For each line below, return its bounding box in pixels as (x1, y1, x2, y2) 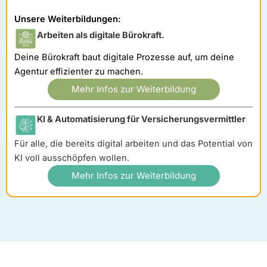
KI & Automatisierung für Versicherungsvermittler (37, 114, 246, 125)
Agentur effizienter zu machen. (14, 66, 143, 77)
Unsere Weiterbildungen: (14, 14, 121, 25)
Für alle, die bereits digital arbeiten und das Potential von (14, 138, 253, 150)
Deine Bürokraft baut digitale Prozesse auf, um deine (14, 52, 234, 63)
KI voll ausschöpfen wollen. (14, 153, 129, 164)
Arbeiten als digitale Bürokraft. (37, 30, 184, 41)
